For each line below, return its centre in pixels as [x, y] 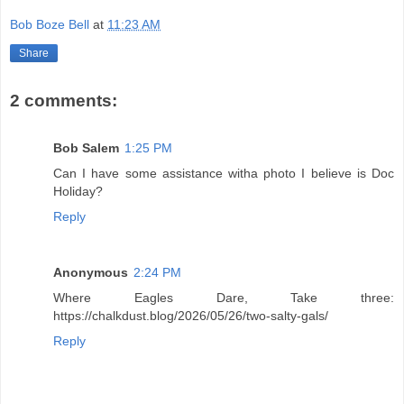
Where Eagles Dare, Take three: [224, 297]
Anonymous [91, 272]
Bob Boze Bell [50, 25]
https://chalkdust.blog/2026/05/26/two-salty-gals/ [191, 315]
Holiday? [78, 191]
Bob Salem [86, 147]
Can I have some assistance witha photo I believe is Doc [224, 173]
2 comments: [64, 101]
